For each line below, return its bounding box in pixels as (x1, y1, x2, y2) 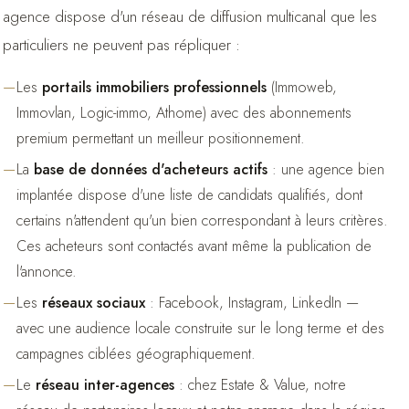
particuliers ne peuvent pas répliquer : (2, 33, 240, 56)
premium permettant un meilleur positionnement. (16, 127, 305, 149)
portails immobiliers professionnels (41, 76, 267, 98)
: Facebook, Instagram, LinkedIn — (144, 291, 359, 313)
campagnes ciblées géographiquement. (16, 342, 256, 364)
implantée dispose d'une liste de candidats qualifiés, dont (16, 184, 362, 205)
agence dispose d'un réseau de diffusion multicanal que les (2, 5, 377, 27)
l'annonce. (16, 260, 77, 282)
